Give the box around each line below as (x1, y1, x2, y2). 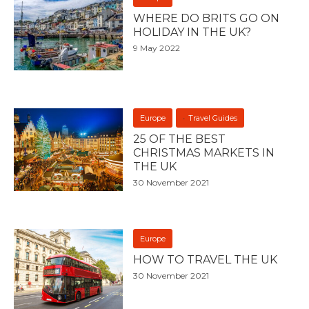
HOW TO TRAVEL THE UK (133, 252, 278, 266)
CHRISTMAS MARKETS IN (133, 146, 275, 159)
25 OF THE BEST (133, 132, 226, 146)
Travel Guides (188, 112, 238, 123)
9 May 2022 (133, 42, 181, 53)
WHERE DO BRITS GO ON (133, 11, 280, 25)
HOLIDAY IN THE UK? (133, 25, 252, 39)
